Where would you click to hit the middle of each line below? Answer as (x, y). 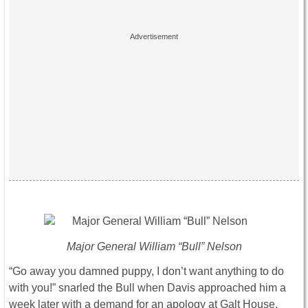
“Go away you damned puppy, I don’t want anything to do (146, 272)
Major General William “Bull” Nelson (154, 247)
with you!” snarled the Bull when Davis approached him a (147, 288)
